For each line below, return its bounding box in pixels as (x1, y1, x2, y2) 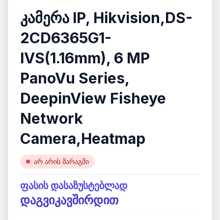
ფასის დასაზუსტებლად (20, 180, 127, 192)
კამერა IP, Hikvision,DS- (20, 9, 192, 27)
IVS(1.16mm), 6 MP (20, 49, 150, 67)
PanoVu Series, (20, 69, 129, 87)
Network (20, 110, 83, 127)
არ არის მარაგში (34, 157, 89, 165)
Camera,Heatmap (20, 130, 145, 147)
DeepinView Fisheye (20, 89, 166, 107)
